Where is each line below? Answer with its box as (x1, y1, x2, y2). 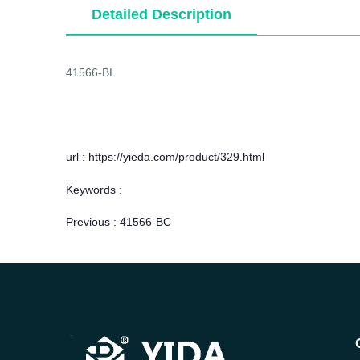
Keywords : (66, 182, 122, 196)
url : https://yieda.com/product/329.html (66, 149, 264, 163)
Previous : (66, 215, 120, 228)
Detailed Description (92, 6, 231, 22)
